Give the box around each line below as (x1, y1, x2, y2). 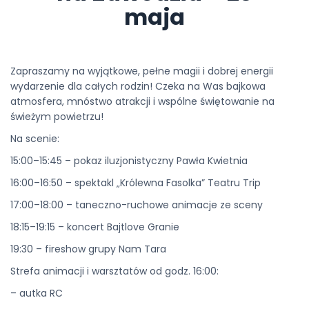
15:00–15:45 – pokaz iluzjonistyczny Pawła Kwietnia (10, 154, 248, 168)
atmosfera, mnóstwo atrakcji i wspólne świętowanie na (10, 94, 275, 108)
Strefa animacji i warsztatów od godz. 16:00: (10, 264, 219, 278)
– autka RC (10, 286, 63, 300)
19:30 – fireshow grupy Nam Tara (10, 242, 166, 256)
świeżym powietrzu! (10, 110, 103, 123)
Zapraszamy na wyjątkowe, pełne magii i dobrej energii (10, 64, 273, 78)
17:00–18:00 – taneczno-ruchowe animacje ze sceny (10, 198, 263, 212)
